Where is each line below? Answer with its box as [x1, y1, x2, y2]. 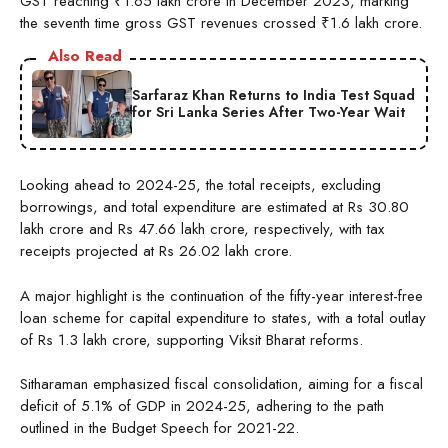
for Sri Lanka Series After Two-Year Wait [132, 102, 405, 123]
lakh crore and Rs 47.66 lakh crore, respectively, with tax [20, 218, 384, 241]
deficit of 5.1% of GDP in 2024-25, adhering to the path [20, 395, 384, 418]
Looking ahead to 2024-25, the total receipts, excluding [20, 174, 381, 197]
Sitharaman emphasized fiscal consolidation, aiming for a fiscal [20, 373, 423, 396]
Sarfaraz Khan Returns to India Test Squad [132, 85, 415, 106]
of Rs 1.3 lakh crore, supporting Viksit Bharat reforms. [20, 328, 363, 351]
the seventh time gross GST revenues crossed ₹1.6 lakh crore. [20, 12, 422, 35]
